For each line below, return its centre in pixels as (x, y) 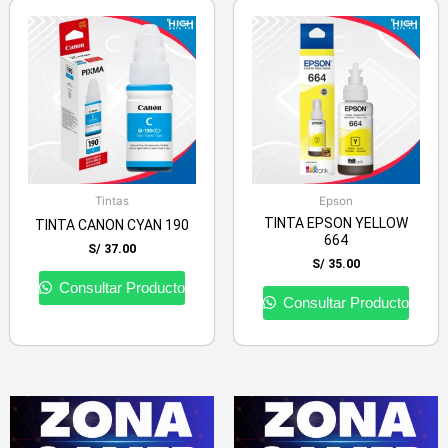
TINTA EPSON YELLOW (336, 223)
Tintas (112, 201)
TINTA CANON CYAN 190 (112, 225)
